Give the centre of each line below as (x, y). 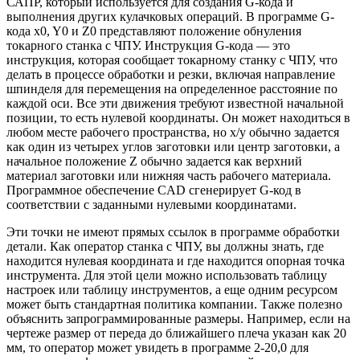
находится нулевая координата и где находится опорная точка (176, 260)
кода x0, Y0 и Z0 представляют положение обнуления (154, 31)
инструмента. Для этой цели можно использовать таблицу (167, 275)
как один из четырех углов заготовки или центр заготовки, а (173, 146)
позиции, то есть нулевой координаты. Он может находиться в (178, 117)
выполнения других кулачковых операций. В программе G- (170, 16)
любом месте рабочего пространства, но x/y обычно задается (173, 132)
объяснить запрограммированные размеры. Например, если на (178, 318)
